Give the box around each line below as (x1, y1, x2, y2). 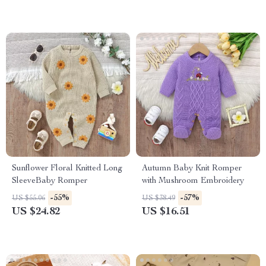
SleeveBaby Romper (12, 177, 87, 185)
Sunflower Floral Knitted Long (12, 164, 122, 173)
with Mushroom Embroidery (142, 177, 244, 185)
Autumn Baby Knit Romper (142, 164, 242, 173)
